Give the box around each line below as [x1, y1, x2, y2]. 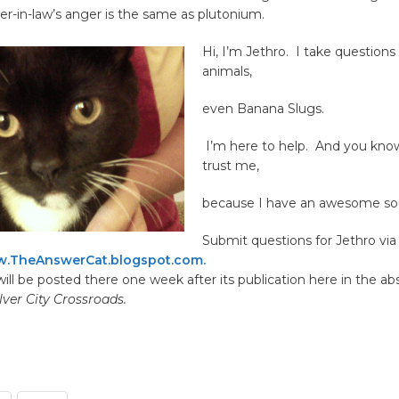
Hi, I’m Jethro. [201, 44, 292, 61]
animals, [201, 63, 252, 80]
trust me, [201, 158, 259, 175]
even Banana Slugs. [201, 101, 324, 118]
